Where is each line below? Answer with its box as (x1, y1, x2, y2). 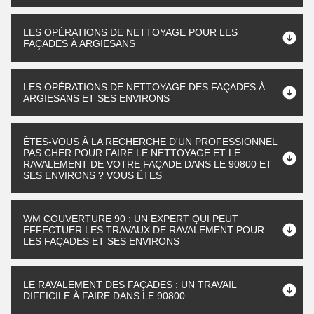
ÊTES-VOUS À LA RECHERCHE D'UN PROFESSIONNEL (23, 136, 278, 147)
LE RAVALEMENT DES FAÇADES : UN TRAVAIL (23, 279, 237, 290)
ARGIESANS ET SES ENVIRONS (23, 93, 170, 104)
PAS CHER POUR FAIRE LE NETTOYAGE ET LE (23, 147, 240, 158)
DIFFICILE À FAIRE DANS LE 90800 (23, 290, 185, 301)
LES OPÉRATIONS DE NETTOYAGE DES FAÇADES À (23, 81, 265, 93)
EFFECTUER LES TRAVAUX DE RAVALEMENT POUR (23, 224, 264, 235)
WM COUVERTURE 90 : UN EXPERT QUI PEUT (23, 213, 238, 224)
